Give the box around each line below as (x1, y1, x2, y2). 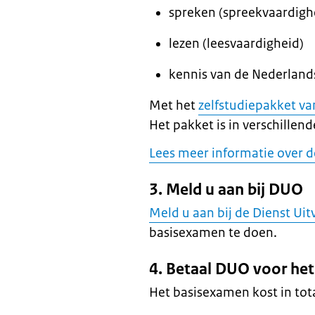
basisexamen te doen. (149, 224, 277, 241)
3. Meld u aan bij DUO (149, 179, 303, 200)
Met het (149, 97, 198, 114)
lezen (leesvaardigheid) (169, 35, 304, 52)
